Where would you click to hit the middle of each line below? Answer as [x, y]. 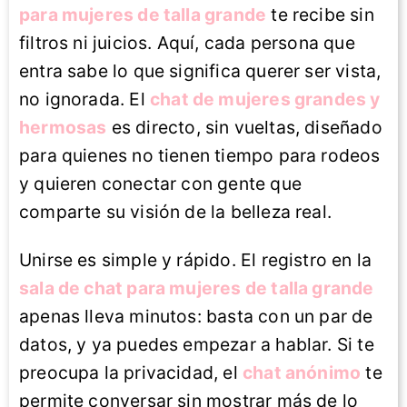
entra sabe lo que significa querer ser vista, [200, 71]
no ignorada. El [84, 99]
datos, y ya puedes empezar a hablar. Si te [197, 344]
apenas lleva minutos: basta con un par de [196, 316]
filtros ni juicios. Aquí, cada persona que [187, 43]
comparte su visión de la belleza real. [175, 212]
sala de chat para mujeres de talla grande [197, 288]
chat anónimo [302, 372]
